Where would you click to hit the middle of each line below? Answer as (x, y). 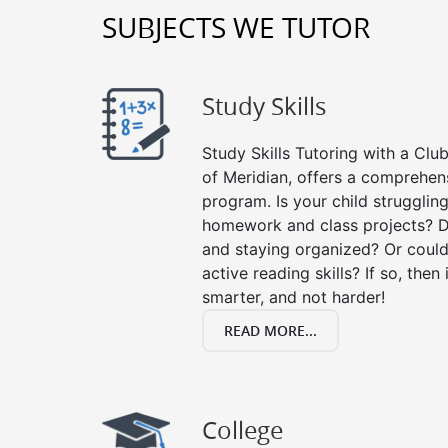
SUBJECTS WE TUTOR (236, 27)
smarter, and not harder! (293, 297)
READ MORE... (270, 330)
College (242, 430)
